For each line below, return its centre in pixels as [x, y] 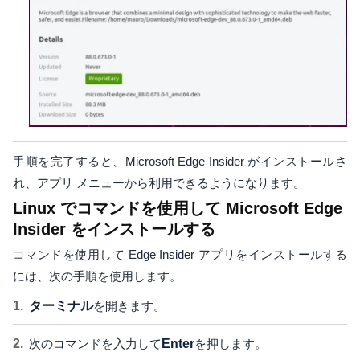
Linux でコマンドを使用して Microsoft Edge [178, 208]
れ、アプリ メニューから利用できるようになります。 [159, 182]
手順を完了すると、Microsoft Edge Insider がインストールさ [180, 161]
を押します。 [231, 343]
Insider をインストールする [114, 229]
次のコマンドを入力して [95, 343]
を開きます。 [129, 305]
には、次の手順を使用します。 [97, 276]
